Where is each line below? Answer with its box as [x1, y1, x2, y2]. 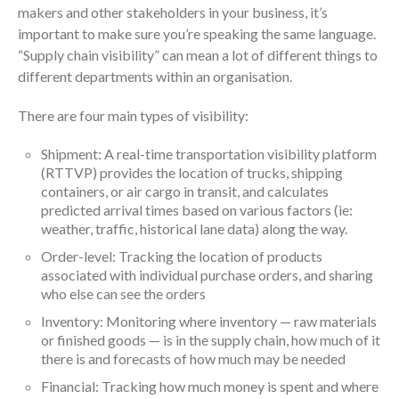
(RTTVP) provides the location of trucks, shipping [41, 164, 343, 182]
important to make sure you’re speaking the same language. [18, 25, 376, 43]
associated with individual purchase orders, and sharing [41, 266, 373, 284]
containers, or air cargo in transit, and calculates [41, 183, 329, 200]
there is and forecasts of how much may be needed [41, 350, 346, 368]
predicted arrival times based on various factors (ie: [41, 201, 353, 219]
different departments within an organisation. [18, 68, 292, 85]
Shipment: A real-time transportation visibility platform [41, 145, 377, 163]
